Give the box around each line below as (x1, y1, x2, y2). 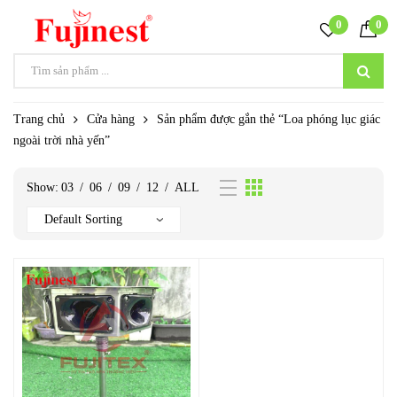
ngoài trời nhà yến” (13, 134, 110, 148)
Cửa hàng (87, 113, 135, 127)
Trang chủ (13, 113, 65, 127)
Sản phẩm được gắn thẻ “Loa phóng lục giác (157, 113, 380, 127)
